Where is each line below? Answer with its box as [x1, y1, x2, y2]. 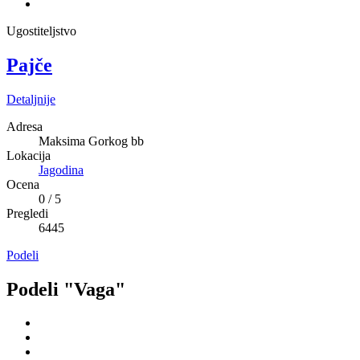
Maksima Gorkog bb [39, 133, 144, 148]
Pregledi [6, 206, 48, 220]
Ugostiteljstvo [6, 23, 76, 38]
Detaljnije [6, 92, 55, 106]
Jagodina [39, 162, 84, 177]
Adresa [6, 119, 43, 133]
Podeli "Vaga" [6, 278, 125, 300]
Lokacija [6, 148, 51, 162]
